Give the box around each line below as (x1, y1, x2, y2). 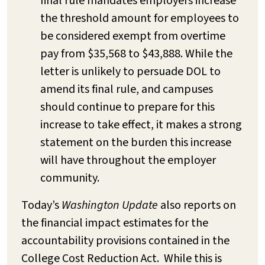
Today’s (21, 196, 62, 214)
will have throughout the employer (40, 151, 216, 169)
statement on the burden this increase (40, 134, 231, 151)
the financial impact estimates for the (21, 214, 208, 231)
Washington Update (62, 196, 158, 214)
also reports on (158, 196, 236, 214)
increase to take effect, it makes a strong (40, 116, 242, 133)
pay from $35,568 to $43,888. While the (40, 45, 232, 62)
